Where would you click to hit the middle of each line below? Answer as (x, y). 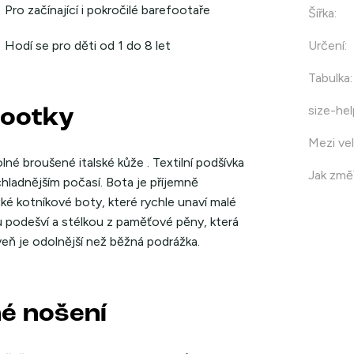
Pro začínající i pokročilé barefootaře (108, 9)
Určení (326, 45)
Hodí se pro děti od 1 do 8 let (88, 45)
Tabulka (329, 77)
